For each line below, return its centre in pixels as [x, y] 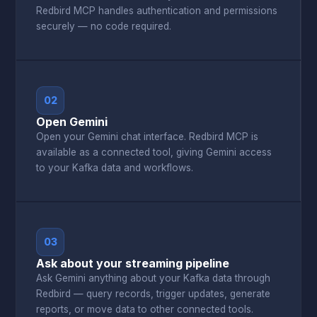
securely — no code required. [104, 26]
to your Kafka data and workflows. [115, 168]
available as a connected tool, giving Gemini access [154, 152]
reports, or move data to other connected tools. [145, 309]
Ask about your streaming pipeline [133, 263]
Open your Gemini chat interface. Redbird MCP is [148, 137]
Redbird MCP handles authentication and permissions [157, 11]
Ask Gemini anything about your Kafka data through [154, 278]
